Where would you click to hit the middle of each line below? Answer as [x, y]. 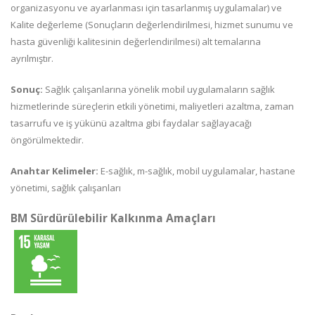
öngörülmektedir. [47, 140]
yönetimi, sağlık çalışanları [66, 188]
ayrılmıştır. [32, 58]
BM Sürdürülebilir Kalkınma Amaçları [113, 218]
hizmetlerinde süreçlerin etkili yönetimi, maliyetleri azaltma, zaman [152, 106]
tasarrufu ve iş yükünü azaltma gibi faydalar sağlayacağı [131, 123]
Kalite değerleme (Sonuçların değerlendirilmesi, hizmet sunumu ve [152, 25]
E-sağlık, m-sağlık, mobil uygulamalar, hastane [197, 171]
